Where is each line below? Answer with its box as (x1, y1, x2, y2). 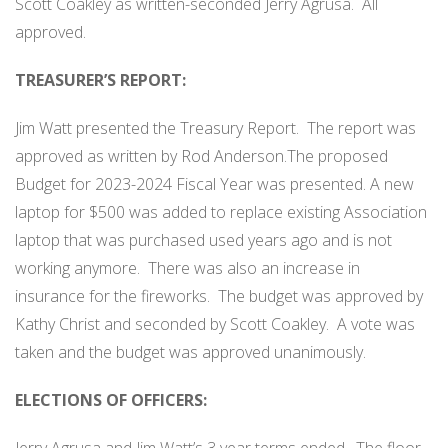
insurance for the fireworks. (15, 285, 210, 308)
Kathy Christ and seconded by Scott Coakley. (15, 313, 329, 336)
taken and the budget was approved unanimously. (15, 341, 370, 364)
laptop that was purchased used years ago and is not (15, 229, 392, 252)
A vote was (337, 313, 415, 336)
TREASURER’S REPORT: (15, 69, 186, 92)
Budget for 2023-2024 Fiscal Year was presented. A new (15, 173, 414, 196)
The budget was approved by (218, 285, 423, 308)
